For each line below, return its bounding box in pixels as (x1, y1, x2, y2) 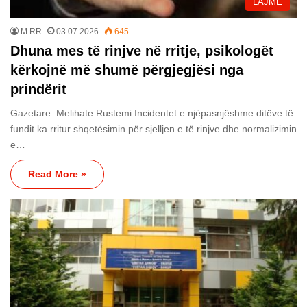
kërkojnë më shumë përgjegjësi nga (10, 62, 243, 77)
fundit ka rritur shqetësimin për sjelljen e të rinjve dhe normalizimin (10, 123, 297, 134)
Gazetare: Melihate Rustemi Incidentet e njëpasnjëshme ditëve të (10, 107, 293, 119)
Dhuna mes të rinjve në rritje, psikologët (10, 42, 273, 58)
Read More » (28, 168, 86, 180)
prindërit (10, 81, 66, 97)
